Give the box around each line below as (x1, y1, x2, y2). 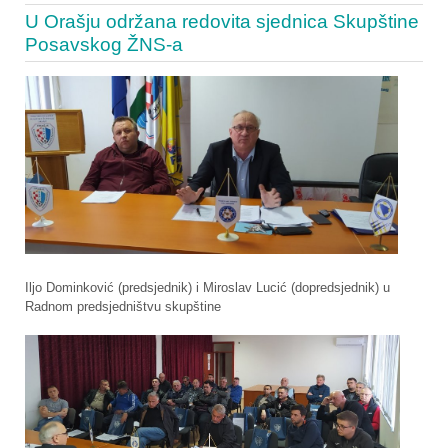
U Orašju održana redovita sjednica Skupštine (25, 10, 419, 32)
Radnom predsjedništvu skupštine (25, 299, 221, 315)
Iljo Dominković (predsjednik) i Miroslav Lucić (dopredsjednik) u (25, 280, 390, 296)
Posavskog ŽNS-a (25, 33, 183, 55)
